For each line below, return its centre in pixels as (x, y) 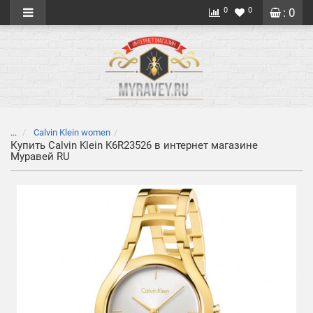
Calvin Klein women (71, 132)
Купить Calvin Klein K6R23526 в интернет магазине (134, 145)
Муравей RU (40, 156)
